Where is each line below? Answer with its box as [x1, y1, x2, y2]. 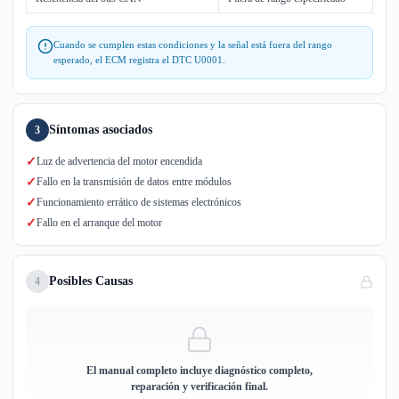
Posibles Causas [49, 274, 133, 288]
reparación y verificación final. [131, 380, 268, 393]
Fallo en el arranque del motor [37, 216, 162, 229]
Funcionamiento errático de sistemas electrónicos [37, 196, 241, 208]
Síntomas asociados [49, 123, 152, 136]
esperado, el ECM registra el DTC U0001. [53, 54, 225, 65]
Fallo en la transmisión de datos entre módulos [37, 175, 232, 188]
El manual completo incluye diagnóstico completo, [86, 364, 313, 377]
